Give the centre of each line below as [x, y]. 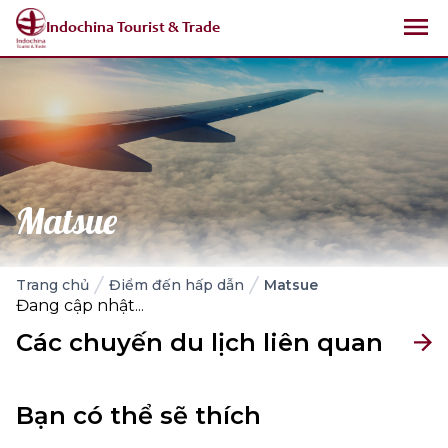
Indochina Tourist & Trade [133, 28]
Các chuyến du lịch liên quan [199, 343]
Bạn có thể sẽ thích [138, 416]
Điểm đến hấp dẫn [176, 285]
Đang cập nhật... [80, 306]
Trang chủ [52, 285]
